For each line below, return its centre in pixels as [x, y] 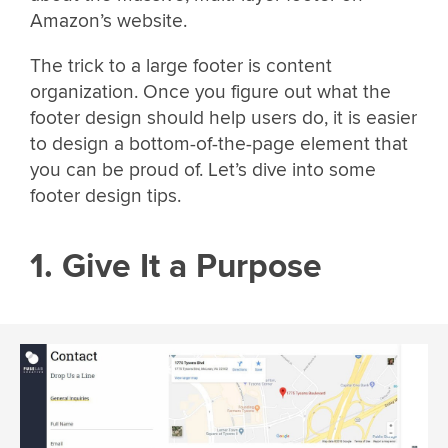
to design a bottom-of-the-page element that [219, 144]
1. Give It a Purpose [176, 266]
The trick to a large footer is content [181, 66]
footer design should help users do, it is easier [223, 118]
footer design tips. [105, 196]
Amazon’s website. [108, 21]
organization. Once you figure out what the [210, 92]
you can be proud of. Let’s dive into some [203, 170]
